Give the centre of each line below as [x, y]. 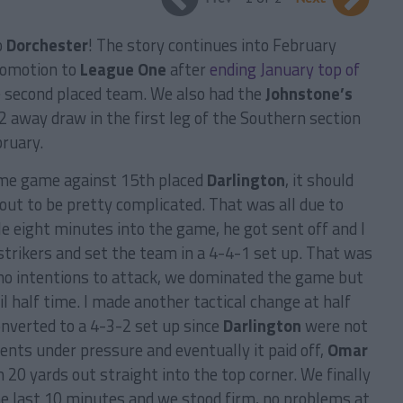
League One [123, 69]
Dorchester [47, 45]
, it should [319, 180]
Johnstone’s [309, 94]
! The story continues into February [212, 45]
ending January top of [285, 69]
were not [335, 326]
